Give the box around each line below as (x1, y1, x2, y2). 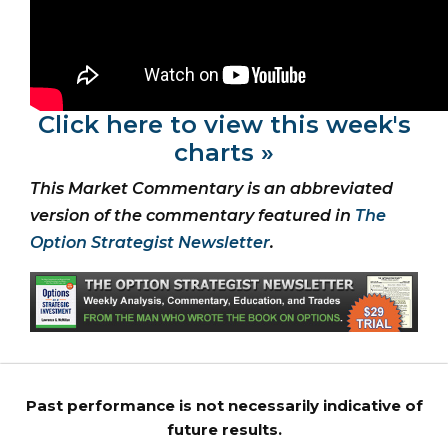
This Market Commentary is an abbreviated (30, 178, 393, 198)
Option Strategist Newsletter (30, 232, 270, 252)
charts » (174, 137, 274, 167)
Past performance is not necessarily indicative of (25, 395, 423, 415)
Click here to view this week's (37, 109, 411, 139)
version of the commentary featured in (30, 205, 355, 225)
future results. (166, 419, 282, 439)
